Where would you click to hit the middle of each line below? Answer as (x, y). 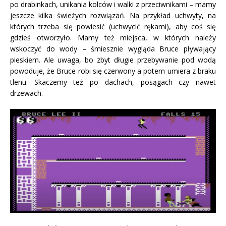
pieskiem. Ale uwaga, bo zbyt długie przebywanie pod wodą (113, 60)
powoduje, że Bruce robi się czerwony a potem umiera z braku (113, 71)
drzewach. (26, 93)
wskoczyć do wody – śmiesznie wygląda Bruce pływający (113, 48)
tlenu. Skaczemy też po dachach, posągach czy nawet (113, 82)
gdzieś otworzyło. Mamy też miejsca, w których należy (113, 37)
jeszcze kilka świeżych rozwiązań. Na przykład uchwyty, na (113, 15)
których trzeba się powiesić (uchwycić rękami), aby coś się (113, 26)
